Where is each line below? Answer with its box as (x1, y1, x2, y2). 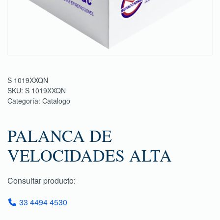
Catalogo (42, 96, 70, 106)
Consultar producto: (7, 175, 76, 186)
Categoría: (7, 96, 42, 106)
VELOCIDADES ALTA (7, 144, 172, 166)
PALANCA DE (7, 124, 112, 147)
